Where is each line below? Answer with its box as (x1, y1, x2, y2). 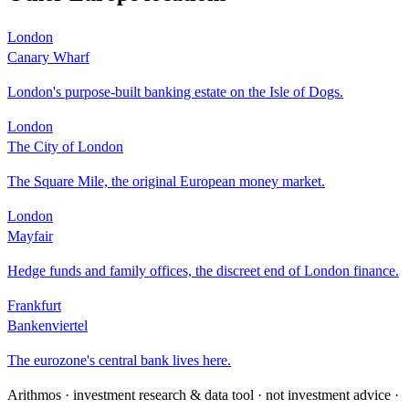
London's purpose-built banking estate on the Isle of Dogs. (7, 83, 343, 100)
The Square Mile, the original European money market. (7, 173, 325, 189)
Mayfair (7, 227, 53, 244)
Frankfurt (7, 297, 61, 313)
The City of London (7, 138, 123, 154)
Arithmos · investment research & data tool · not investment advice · (7, 386, 399, 403)
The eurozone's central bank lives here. (7, 351, 231, 368)
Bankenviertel (7, 317, 88, 333)
